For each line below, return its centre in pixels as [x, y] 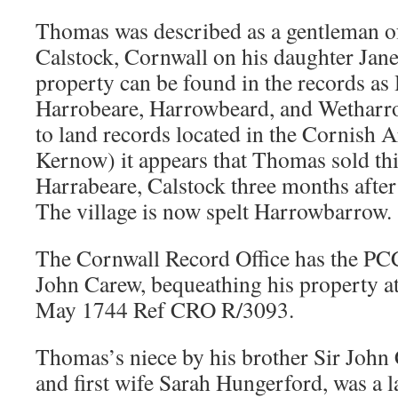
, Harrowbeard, [207, 107]
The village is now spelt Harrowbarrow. [214, 211]
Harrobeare [87, 107]
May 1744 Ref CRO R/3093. [165, 309]
